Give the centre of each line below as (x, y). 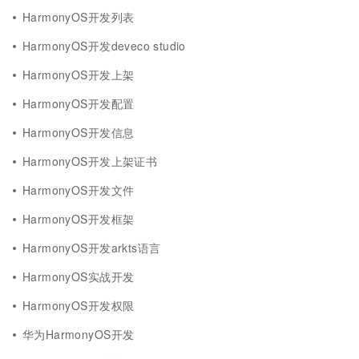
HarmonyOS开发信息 (79, 132)
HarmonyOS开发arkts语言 (92, 248)
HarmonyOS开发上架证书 (90, 161)
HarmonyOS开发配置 (79, 103)
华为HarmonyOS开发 (79, 334)
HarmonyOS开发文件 (79, 190)
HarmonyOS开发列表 (79, 17)
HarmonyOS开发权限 (79, 305)
